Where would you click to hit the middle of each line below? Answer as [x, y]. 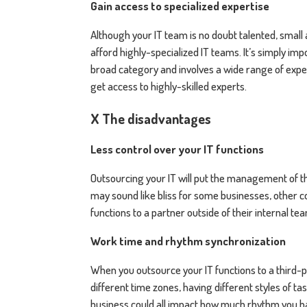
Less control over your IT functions [177, 149]
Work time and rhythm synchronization [188, 241]
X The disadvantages [151, 118]
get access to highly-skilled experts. [169, 86]
